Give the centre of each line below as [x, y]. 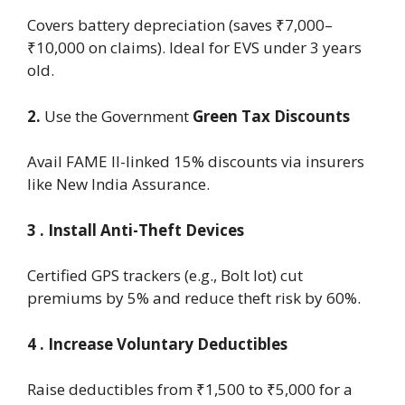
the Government [132, 116]
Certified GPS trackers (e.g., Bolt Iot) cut [165, 276]
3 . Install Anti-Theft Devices [136, 230]
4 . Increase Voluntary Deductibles [157, 344]
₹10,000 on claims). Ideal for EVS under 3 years [194, 48]
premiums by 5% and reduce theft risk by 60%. [194, 298]
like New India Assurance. [118, 184]
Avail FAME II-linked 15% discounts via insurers [196, 162]
